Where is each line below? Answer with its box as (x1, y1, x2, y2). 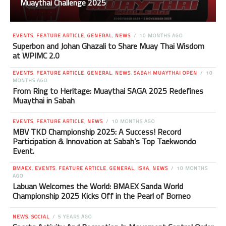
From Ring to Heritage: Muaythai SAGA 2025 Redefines (13, 84, 203, 97)
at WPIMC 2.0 (13, 49, 60, 62)
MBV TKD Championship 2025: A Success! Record (13, 125, 181, 138)
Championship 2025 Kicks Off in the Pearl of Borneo (13, 189, 191, 202)
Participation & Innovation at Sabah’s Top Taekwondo (13, 135, 196, 147)
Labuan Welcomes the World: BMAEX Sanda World (13, 180, 183, 192)
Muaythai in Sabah (13, 94, 75, 106)
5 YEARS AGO (56, 212, 92, 220)
